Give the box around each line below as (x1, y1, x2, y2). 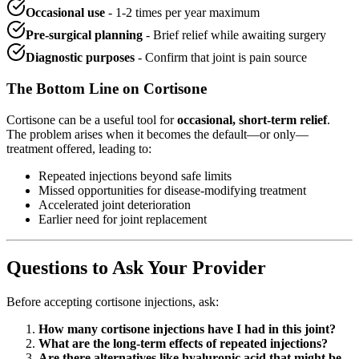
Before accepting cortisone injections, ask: (6, 294, 219, 309)
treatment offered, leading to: (6, 141, 151, 155)
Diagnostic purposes (26, 50, 135, 65)
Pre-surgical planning (26, 28, 143, 42)
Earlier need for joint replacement (38, 212, 207, 226)
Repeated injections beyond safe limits (38, 168, 232, 183)
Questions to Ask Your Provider (6, 256, 266, 278)
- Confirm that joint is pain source (135, 50, 307, 65)
